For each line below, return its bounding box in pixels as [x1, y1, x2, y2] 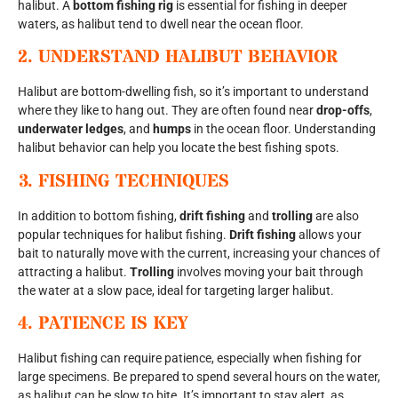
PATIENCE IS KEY [38, 311, 187, 336]
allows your [296, 227, 362, 242]
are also [313, 208, 359, 223]
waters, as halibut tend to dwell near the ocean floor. [18, 16, 304, 31]
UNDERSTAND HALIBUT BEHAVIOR [38, 45, 338, 70]
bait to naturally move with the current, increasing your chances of [18, 245, 380, 260]
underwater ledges [18, 122, 123, 137]
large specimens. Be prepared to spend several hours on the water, [18, 369, 380, 384]
